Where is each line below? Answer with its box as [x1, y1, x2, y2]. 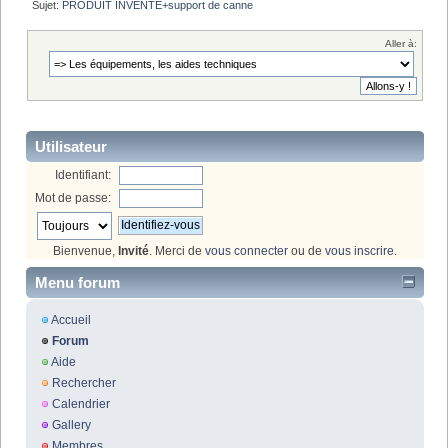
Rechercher [51, 376, 116, 391]
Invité [118, 243, 149, 258]
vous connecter [205, 243, 288, 258]
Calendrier [51, 397, 110, 412]
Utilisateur [35, 137, 107, 155]
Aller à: [385, 38, 417, 50]
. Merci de [149, 243, 205, 258]
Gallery [51, 418, 91, 433]
